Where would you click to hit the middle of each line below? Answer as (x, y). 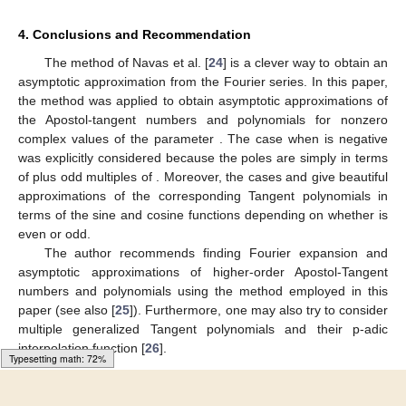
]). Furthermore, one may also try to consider (259, 310)
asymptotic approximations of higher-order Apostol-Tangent (203, 272)
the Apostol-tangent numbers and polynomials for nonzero (203, 120)
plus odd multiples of (95, 177)
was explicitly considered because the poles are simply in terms (203, 158)
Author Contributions (84, 395)
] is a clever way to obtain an (306, 63)
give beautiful (350, 177)
